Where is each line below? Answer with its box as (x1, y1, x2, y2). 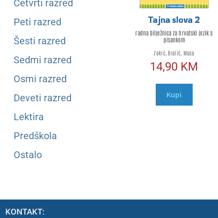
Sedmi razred (14, 54, 72, 66)
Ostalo (14, 148, 42, 161)
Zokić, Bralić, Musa (154, 49, 195, 57)
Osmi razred (14, 73, 67, 85)
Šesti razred (14, 35, 66, 47)
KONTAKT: (5, 206, 44, 217)
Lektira (14, 110, 44, 123)
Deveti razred (14, 91, 72, 104)
